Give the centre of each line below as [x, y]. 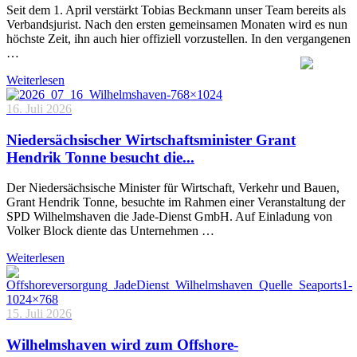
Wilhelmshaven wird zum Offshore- [122, 345]
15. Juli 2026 [39, 314]
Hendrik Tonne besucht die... [100, 157]
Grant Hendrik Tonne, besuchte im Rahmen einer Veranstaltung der [176, 202]
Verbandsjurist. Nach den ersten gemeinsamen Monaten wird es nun [177, 24]
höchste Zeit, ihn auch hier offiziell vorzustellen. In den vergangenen [178, 39]
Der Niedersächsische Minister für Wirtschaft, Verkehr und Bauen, [173, 188]
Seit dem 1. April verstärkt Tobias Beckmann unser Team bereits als [176, 10]
